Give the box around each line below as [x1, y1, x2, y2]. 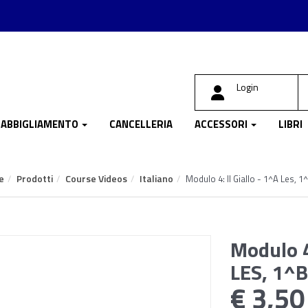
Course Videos [65, 171, 127, 186]
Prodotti [16, 171, 53, 186]
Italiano [140, 171, 173, 186]
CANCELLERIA [109, 116, 173, 132]
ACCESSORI [195, 116, 250, 132]
